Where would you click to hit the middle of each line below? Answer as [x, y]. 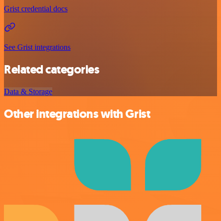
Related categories [52, 70]
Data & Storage [28, 92]
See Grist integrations [37, 47]
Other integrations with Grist [77, 114]
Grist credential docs [36, 9]
